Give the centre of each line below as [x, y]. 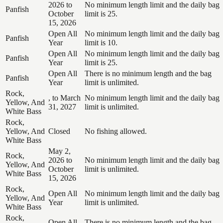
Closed [59, 131]
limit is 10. [101, 42]
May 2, [59, 151]
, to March [64, 98]
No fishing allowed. [116, 131]
